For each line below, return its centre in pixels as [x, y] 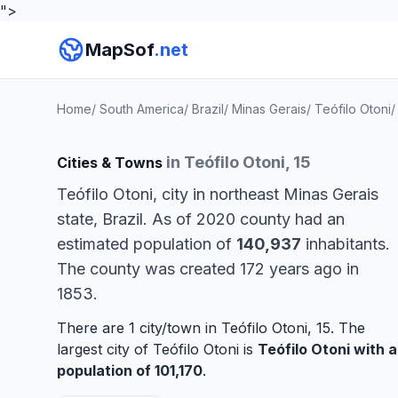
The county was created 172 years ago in [208, 269]
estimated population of [147, 244]
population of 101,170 [130, 370]
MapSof [119, 50]
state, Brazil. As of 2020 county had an [201, 219]
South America [142, 109]
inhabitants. [346, 244]
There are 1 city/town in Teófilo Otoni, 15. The [211, 328]
